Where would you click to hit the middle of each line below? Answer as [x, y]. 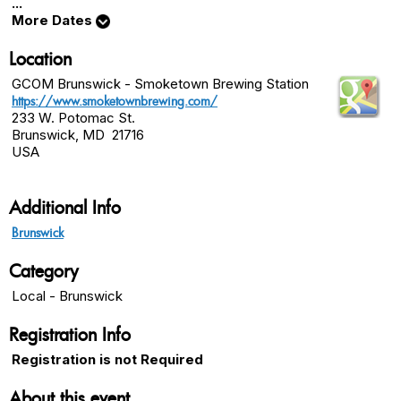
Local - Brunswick [67, 296]
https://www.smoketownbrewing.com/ [115, 101]
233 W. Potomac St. [73, 118]
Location [40, 59]
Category [44, 271]
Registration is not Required [107, 359]
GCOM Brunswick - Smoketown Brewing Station [160, 84]
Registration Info [70, 334]
